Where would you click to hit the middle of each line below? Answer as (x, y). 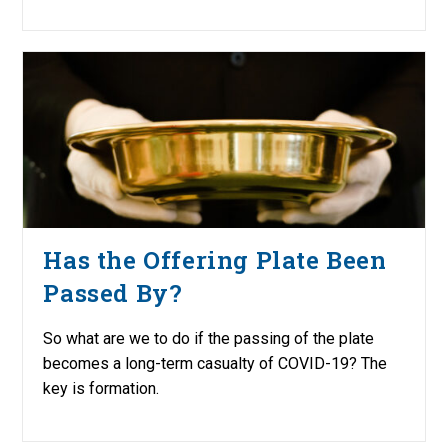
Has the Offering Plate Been (215, 260)
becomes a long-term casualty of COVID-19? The (215, 364)
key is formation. (101, 389)
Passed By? (113, 293)
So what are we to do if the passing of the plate (209, 339)
